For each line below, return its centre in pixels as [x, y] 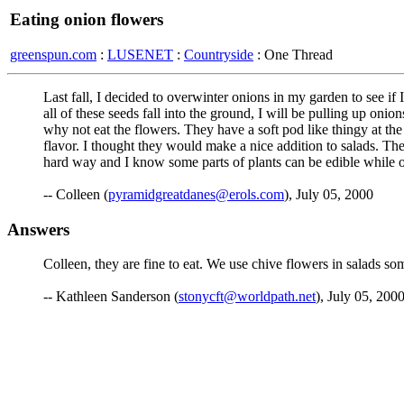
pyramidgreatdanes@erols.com [196, 194]
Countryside [219, 54]
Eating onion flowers [87, 19]
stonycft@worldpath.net [247, 297]
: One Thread [293, 54]
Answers [38, 229]
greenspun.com [53, 54]
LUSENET [140, 54]
